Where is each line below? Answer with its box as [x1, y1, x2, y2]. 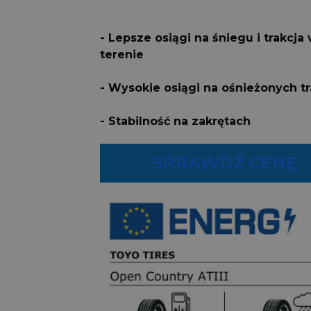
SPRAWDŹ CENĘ [152, 153, 297, 174]
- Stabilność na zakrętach [100, 115, 251, 128]
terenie [100, 48, 144, 62]
